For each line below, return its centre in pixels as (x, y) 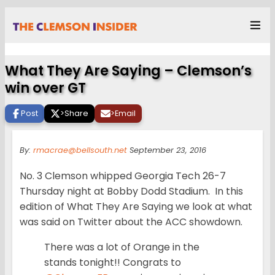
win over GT (45, 88)
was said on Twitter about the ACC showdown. (131, 222)
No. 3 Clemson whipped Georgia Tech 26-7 (123, 176)
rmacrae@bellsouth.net (80, 150)
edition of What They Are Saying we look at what (136, 207)
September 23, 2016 (167, 150)
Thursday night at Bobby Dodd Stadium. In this (131, 192)
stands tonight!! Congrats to (113, 263)
